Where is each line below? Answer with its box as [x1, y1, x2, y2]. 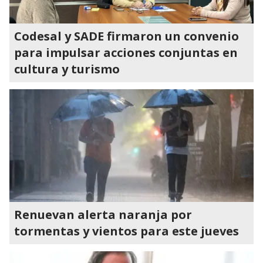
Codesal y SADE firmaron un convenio [14, 28, 239, 44]
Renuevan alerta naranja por [14, 207, 192, 222]
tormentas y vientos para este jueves [14, 223, 239, 239]
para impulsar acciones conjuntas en [14, 45, 238, 60]
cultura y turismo [14, 61, 120, 77]
